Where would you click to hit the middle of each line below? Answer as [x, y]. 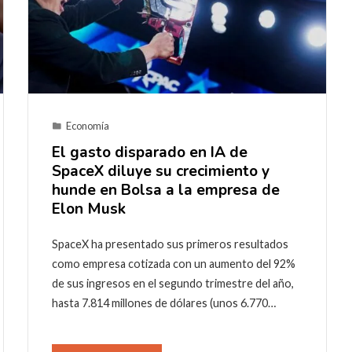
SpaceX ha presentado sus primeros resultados [170, 244]
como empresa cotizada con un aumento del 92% [174, 264]
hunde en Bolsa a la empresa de [166, 191]
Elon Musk [89, 209]
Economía [88, 126]
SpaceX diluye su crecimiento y [161, 172]
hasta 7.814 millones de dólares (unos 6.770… [164, 303]
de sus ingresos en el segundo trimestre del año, [173, 284]
